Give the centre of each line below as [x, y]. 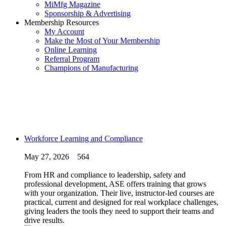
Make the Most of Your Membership [102, 41]
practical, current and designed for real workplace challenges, [121, 202]
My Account [64, 32]
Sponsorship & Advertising [88, 13]
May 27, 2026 [47, 156]
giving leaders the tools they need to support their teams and [119, 211]
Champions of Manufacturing [91, 68]
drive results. [44, 220]
